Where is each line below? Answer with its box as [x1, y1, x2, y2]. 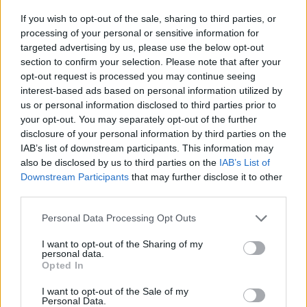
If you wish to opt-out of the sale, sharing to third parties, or [21, 12, 276, 24]
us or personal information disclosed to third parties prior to [21, 99, 276, 110]
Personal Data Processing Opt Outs [42, 212, 196, 223]
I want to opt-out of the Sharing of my [42, 238, 203, 249]
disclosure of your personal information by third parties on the [21, 127, 286, 139]
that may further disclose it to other [129, 171, 282, 182]
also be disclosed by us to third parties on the [21, 156, 219, 168]
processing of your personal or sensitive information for [21, 27, 259, 38]
